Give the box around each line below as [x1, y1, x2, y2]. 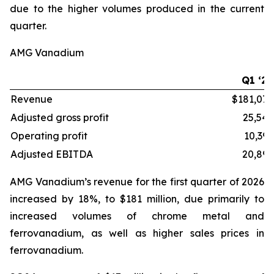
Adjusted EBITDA [10, 148, 93, 160]
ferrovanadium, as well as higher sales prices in [10, 227, 264, 239]
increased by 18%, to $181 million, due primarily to [10, 193, 264, 205]
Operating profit [10, 130, 87, 142]
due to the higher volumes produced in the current [10, 2, 264, 15]
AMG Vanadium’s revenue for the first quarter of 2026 [10, 176, 264, 188]
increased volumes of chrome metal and [10, 210, 264, 222]
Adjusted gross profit [10, 111, 109, 124]
